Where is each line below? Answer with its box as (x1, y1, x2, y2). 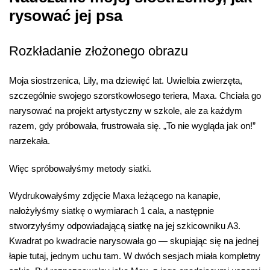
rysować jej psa (9, 6, 122, 25)
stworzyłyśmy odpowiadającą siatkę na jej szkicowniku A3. (9, 221, 240, 231)
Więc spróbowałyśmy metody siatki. (9, 163, 151, 174)
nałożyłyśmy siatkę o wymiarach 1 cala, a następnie (9, 206, 214, 216)
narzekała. (9, 136, 50, 146)
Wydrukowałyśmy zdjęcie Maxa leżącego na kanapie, (9, 190, 221, 201)
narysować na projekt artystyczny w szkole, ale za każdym (9, 105, 242, 116)
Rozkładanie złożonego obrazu (9, 43, 188, 59)
